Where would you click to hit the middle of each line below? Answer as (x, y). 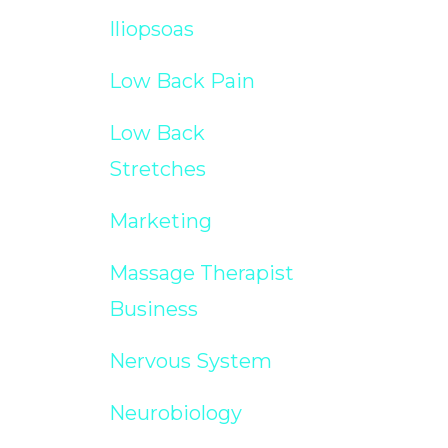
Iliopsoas (151, 28)
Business (153, 308)
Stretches (157, 168)
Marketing (160, 220)
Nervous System (190, 360)
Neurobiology (175, 412)
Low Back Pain (181, 80)
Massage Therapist (201, 272)
